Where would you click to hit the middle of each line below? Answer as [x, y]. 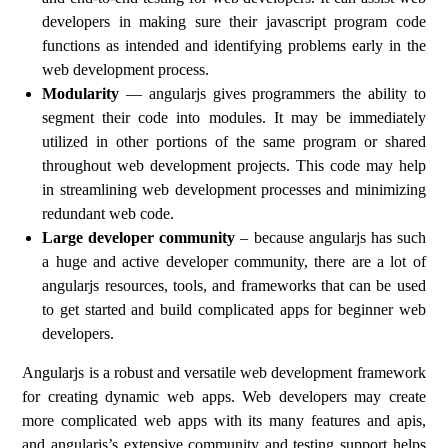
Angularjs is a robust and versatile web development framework [224, 372]
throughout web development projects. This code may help [234, 165]
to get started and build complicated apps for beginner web [234, 309]
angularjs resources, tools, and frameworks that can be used [234, 285]
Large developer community [139, 237]
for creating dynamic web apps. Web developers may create [224, 396]
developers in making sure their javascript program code [234, 21]
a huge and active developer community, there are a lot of [234, 261]
